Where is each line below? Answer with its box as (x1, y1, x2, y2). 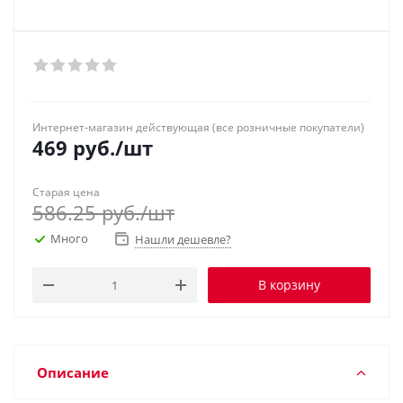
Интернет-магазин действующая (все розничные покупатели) (32, 120, 364, 135)
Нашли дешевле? (135, 230, 231, 247)
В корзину (258, 275, 320, 293)
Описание (37, 363, 109, 381)
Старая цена (32, 184, 100, 200)
